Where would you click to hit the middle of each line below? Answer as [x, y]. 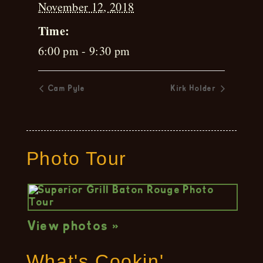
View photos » [73, 227]
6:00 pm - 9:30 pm [84, 51]
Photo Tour [76, 158]
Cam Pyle [65, 89]
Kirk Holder [195, 89]
